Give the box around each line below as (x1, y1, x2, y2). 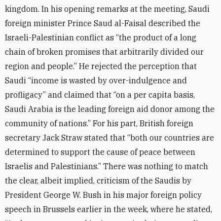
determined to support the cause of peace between (5, 147, 195, 157)
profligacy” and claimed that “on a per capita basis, (5, 90, 195, 100)
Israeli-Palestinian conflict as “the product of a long (5, 33, 196, 42)
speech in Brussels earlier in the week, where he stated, (5, 204, 212, 214)
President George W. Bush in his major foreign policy (5, 190, 202, 200)
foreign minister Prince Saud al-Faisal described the (5, 18, 200, 28)
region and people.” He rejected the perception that (5, 61, 197, 71)
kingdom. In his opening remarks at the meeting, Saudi (5, 4, 210, 14)
